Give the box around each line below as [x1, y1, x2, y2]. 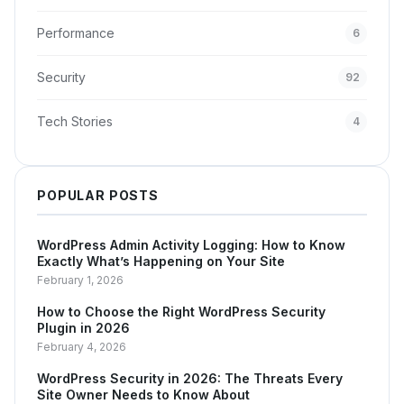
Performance [37, 25, 115, 41]
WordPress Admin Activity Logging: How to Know [37, 236, 345, 252]
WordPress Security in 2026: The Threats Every [37, 370, 343, 386]
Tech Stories [37, 114, 113, 130]
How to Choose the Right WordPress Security [37, 303, 326, 319]
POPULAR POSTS [37, 187, 159, 203]
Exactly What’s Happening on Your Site [37, 252, 285, 269]
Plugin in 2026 [37, 319, 130, 335]
